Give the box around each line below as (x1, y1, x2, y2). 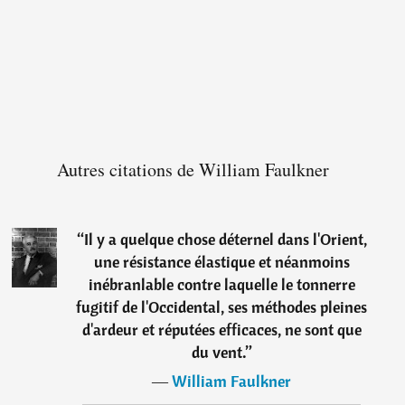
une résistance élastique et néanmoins (93, 251, 350, 273)
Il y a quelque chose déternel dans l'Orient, (83, 229, 367, 250)
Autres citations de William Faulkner (56, 157, 329, 183)
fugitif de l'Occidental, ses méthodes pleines (76, 297, 368, 318)
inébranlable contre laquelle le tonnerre (88, 274, 355, 296)
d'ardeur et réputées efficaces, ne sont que (81, 319, 362, 341)
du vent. (191, 342, 246, 363)
